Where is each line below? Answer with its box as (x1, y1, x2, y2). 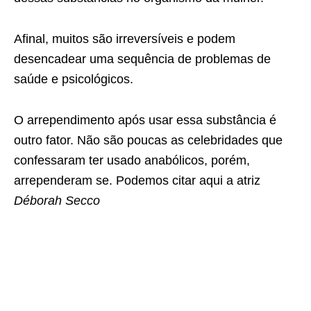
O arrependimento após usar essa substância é (14, 112, 276, 127)
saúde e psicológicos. (14, 72, 133, 86)
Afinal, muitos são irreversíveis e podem (14, 31, 235, 46)
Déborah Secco (14, 193, 100, 208)
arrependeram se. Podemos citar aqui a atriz (14, 173, 260, 187)
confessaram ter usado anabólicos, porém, (14, 153, 250, 167)
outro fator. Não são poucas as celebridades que (14, 133, 283, 147)
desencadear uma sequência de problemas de (14, 51, 271, 66)
